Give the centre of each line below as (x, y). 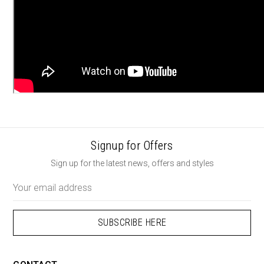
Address (29, 193)
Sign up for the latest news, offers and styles (132, 163)
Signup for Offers (132, 145)
